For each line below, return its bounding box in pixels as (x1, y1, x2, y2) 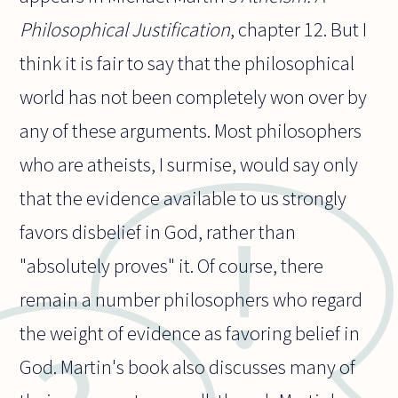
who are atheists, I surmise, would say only (20, 151, 359, 177)
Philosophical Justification (20, 16, 231, 42)
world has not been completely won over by (20, 84, 368, 109)
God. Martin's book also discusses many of (20, 354, 356, 379)
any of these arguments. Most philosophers (20, 117, 362, 143)
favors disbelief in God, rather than (20, 219, 297, 244)
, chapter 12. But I (230, 16, 368, 42)
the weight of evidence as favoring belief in (20, 320, 361, 346)
